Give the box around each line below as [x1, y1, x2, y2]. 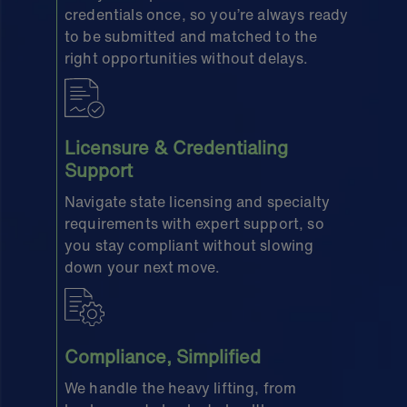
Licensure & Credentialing [65, 134, 288, 161]
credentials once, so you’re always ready [65, 3, 349, 25]
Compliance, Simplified [65, 342, 261, 370]
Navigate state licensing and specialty [65, 190, 331, 213]
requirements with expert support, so [65, 212, 324, 234]
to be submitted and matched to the [65, 25, 318, 47]
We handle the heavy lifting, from [65, 376, 297, 399]
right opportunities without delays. [65, 46, 309, 69]
